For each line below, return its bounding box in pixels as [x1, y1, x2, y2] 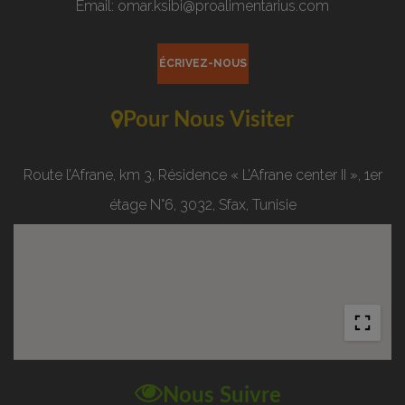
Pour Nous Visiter [123, 108, 294, 131]
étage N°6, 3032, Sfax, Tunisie [108, 195, 297, 213]
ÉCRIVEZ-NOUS [158, 56, 247, 70]
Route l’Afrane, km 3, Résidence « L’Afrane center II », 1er [23, 165, 382, 184]
